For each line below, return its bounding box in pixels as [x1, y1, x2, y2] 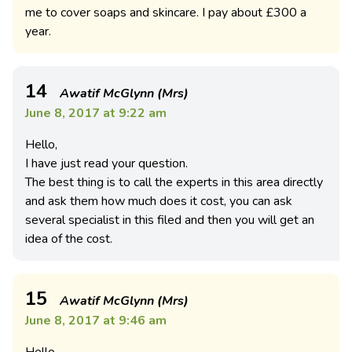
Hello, [25, 136, 57, 153]
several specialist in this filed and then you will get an [25, 211, 314, 229]
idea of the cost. [25, 230, 112, 247]
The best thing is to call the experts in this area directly [25, 174, 323, 191]
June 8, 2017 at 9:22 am [25, 104, 167, 122]
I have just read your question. [25, 155, 188, 172]
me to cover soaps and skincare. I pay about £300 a [25, 4, 306, 21]
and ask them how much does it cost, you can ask [25, 192, 292, 210]
